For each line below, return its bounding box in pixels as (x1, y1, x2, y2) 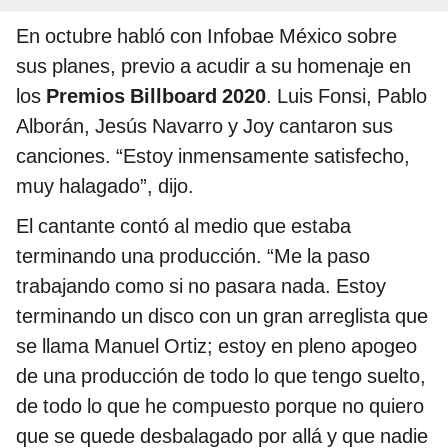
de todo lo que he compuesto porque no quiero (16, 394, 424, 419)
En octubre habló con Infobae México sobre (16, 24, 397, 49)
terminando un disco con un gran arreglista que (16, 304, 428, 329)
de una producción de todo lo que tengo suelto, (16, 364, 426, 389)
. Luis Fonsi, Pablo (266, 84, 427, 109)
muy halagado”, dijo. (16, 174, 194, 199)
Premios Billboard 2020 (46, 84, 266, 109)
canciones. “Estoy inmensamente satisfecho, (16, 144, 410, 169)
